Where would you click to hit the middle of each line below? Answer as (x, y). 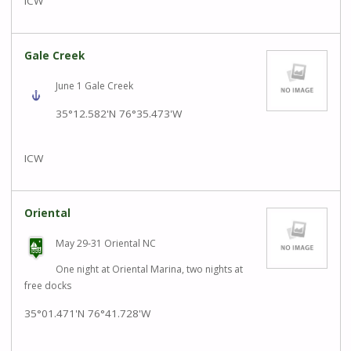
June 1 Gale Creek (94, 86)
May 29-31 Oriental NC (105, 244)
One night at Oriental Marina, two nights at (149, 270)
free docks (47, 286)
